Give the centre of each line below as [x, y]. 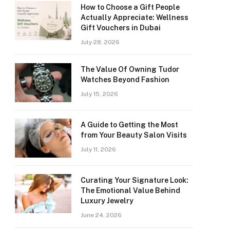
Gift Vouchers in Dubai [121, 28]
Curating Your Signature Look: [135, 180]
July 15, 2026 [99, 94]
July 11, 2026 [98, 149]
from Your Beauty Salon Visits [134, 135]
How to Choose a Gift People [130, 7]
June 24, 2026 [101, 215]
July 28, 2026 [100, 42]
